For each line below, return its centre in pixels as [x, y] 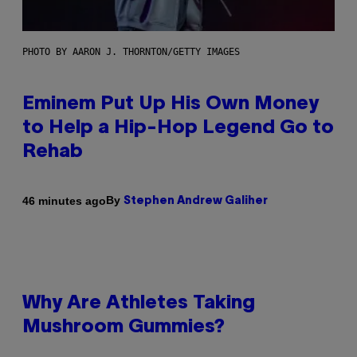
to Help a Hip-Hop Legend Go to [178, 129]
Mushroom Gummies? [124, 328]
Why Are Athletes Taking [139, 304]
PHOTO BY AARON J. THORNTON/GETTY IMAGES [131, 52]
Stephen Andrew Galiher [196, 202]
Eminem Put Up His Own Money [171, 105]
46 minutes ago [64, 200]
